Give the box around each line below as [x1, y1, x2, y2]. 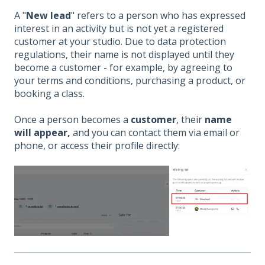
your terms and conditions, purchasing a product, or [14, 74, 245, 88]
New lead [26, 9, 71, 22]
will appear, [14, 126, 70, 140]
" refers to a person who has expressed [71, 9, 245, 22]
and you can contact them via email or [70, 126, 240, 140]
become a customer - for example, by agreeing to [14, 61, 232, 75]
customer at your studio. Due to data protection [14, 35, 226, 49]
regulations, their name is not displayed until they [14, 48, 234, 62]
